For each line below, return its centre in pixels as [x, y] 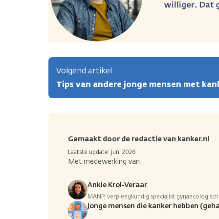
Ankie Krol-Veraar [117, 185]
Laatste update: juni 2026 [102, 152]
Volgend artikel [84, 71]
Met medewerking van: [105, 162]
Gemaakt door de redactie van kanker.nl [139, 139]
